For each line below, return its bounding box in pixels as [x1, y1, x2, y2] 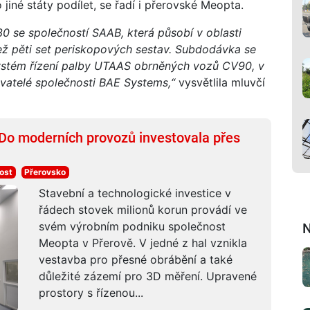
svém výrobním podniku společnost [38, 219, 226, 233]
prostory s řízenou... [38, 285, 143, 300]
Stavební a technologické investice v [38, 185, 231, 200]
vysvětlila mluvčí [175, 75, 265, 89]
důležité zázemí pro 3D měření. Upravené [38, 268, 257, 283]
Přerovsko [24, 166, 66, 177]
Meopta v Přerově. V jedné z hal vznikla [38, 235, 247, 250]
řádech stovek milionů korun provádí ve [38, 202, 247, 217]
